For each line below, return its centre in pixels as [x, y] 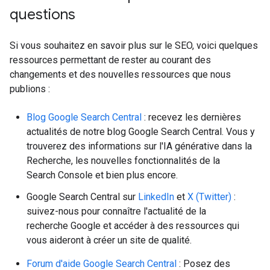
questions [42, 14]
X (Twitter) [209, 197]
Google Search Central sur [82, 197]
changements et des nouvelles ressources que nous [120, 74]
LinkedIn [156, 197]
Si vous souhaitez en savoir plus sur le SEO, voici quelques [134, 46]
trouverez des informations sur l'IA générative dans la [139, 146]
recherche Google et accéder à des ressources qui [133, 226]
